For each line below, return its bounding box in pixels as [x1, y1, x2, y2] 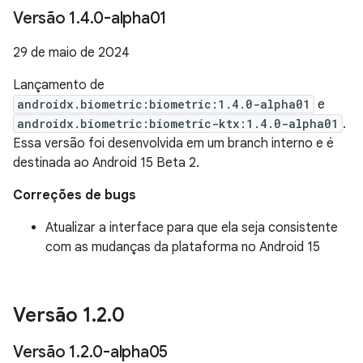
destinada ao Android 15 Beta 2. [13, 155, 199, 171]
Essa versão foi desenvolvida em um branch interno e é [13, 135, 334, 152]
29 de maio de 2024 [13, 45, 130, 61]
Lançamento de [13, 77, 105, 93]
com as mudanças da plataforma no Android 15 [45, 239, 320, 255]
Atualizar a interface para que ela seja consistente [45, 220, 338, 236]
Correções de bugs [13, 187, 136, 203]
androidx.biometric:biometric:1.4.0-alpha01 [17, 96, 310, 112]
